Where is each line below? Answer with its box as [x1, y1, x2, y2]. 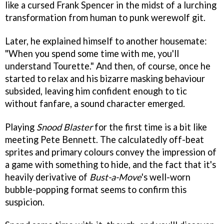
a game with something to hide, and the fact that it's [5, 158, 216, 170]
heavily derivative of [5, 171, 89, 182]
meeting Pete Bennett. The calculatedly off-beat [5, 133, 204, 145]
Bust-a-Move [89, 171, 141, 182]
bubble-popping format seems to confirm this [5, 183, 186, 195]
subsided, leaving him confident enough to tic [5, 85, 187, 96]
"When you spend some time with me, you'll [5, 47, 179, 59]
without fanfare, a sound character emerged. [5, 97, 185, 109]
